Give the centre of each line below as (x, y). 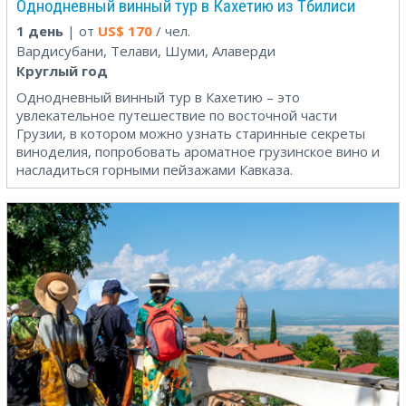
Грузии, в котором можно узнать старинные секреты (191, 133)
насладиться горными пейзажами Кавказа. (155, 169)
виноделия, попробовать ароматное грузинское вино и (198, 151)
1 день (40, 30)
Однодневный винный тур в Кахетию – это (158, 97)
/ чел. (171, 30)
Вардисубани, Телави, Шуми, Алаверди (146, 50)
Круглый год (62, 70)
